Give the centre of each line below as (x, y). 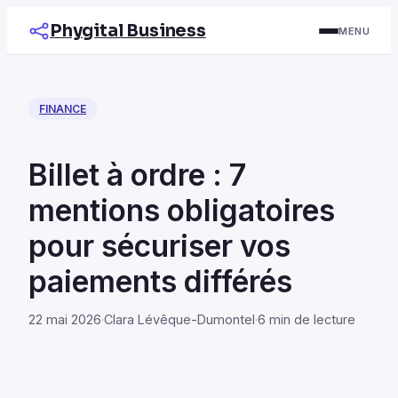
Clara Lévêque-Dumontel (179, 319)
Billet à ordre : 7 (137, 174)
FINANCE (63, 109)
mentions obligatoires (182, 210)
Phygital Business (128, 31)
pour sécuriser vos (159, 245)
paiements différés (160, 281)
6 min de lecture (306, 319)
